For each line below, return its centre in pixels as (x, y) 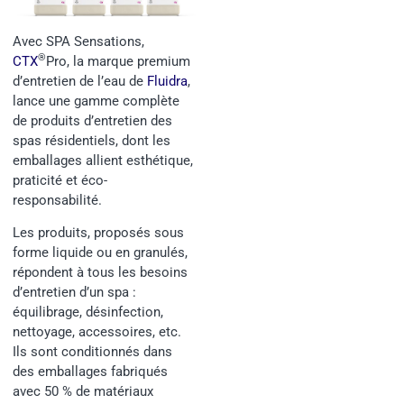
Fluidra (167, 81)
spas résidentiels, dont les (92, 140)
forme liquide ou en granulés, (100, 253)
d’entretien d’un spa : (74, 293)
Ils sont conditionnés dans (92, 352)
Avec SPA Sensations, (78, 41)
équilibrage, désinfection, (88, 312)
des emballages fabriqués (90, 372)
